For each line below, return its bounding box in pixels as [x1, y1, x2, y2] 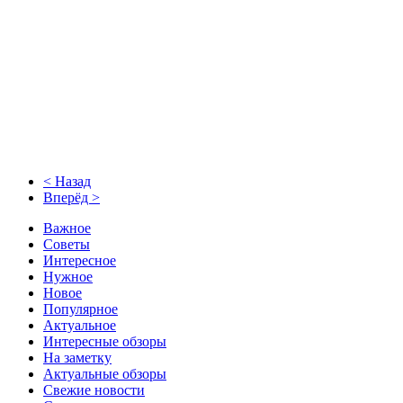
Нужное [43, 268, 93, 284]
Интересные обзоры [43, 333, 166, 349]
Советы [43, 236, 90, 252]
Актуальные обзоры [43, 365, 166, 381]
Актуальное [43, 317, 116, 333]
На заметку [43, 349, 112, 365]
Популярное [43, 300, 118, 317]
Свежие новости [43, 381, 145, 398]
